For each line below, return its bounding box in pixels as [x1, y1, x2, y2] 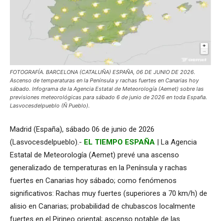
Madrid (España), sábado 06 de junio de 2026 [10, 125, 154, 134]
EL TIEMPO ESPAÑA [84, 138, 155, 147]
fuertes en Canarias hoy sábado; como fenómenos [10, 176, 177, 185]
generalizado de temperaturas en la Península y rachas [10, 163, 187, 173]
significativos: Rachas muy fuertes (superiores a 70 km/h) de [10, 189, 207, 198]
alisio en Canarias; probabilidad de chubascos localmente [10, 202, 195, 211]
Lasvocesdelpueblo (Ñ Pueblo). [10, 102, 91, 110]
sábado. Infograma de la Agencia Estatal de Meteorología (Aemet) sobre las [10, 85, 204, 93]
